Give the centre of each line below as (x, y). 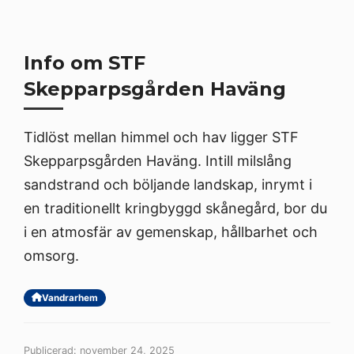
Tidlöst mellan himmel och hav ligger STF (161, 137)
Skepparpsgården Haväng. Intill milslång (158, 160)
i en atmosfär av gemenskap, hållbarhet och (171, 232)
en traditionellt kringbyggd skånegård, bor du (175, 208)
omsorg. (51, 255)
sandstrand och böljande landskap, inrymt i (168, 184)
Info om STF (85, 62)
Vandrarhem (70, 298)
